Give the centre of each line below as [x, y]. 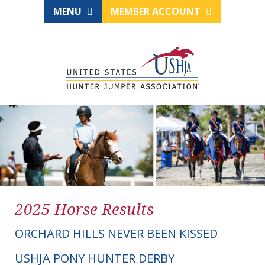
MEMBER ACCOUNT [157, 11]
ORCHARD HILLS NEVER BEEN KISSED [116, 234]
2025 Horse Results [84, 209]
